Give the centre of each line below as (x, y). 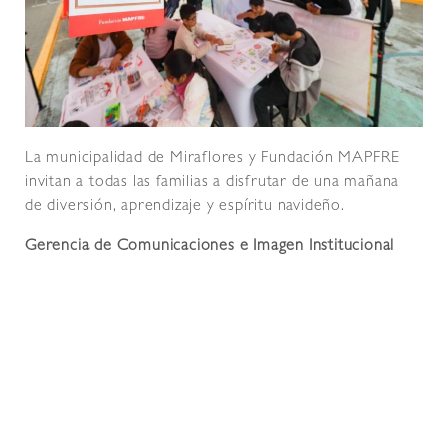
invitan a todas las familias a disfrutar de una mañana (212, 183)
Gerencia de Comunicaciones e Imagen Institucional (210, 247)
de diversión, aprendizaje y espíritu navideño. (185, 207)
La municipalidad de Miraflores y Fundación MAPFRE (213, 159)
